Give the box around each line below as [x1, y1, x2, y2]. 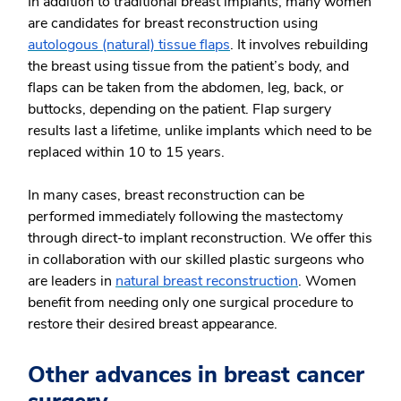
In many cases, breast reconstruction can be [28, 185, 304, 205]
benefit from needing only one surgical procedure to [28, 293, 354, 312]
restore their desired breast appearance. [28, 314, 281, 334]
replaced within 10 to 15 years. [28, 142, 225, 162]
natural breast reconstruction [115, 271, 298, 291]
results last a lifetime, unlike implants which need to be [28, 121, 371, 141]
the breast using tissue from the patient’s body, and [28, 56, 349, 76]
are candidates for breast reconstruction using [28, 13, 318, 33]
